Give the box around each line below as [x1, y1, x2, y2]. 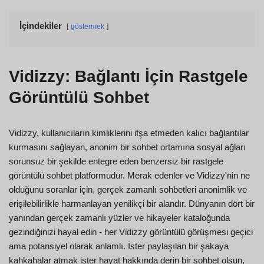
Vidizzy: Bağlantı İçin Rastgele [9, 67, 248, 86]
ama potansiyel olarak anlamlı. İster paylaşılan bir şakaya [9, 241, 229, 252]
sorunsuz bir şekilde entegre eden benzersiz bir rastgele [9, 156, 223, 167]
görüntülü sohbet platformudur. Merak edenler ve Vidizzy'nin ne [9, 170, 250, 181]
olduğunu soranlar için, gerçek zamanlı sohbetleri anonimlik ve [9, 184, 247, 195]
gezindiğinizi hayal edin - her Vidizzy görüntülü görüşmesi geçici [9, 227, 253, 237]
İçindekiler [19, 21, 62, 31]
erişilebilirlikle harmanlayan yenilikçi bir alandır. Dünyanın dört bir [9, 199, 255, 209]
